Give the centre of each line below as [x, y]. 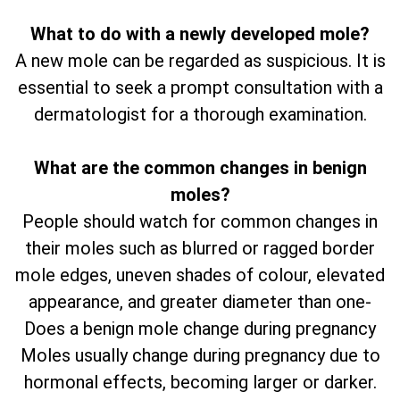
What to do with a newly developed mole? [200, 34]
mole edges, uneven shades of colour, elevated [200, 275]
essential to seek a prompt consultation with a [200, 88]
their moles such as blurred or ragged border [200, 249]
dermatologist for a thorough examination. [200, 115]
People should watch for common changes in [200, 222]
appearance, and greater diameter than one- [200, 302]
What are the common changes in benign [200, 168]
